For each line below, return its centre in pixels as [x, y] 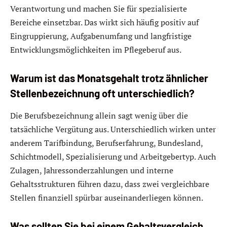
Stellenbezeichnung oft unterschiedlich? [102, 93]
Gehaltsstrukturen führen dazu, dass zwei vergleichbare [110, 184]
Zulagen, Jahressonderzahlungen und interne [92, 170]
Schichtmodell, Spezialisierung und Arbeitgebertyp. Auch [113, 156]
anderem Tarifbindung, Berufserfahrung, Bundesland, [106, 143]
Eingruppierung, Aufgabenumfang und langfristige [101, 36]
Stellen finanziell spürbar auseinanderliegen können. [107, 197]
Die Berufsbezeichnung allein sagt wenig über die [99, 115]
